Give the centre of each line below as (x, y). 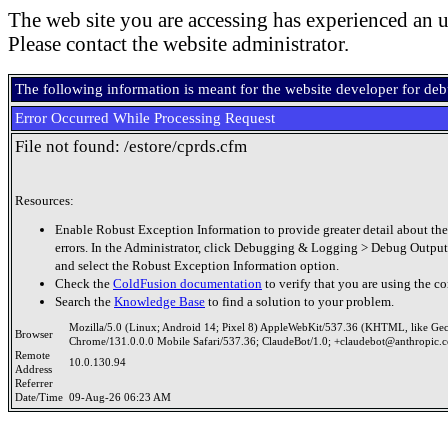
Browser (37, 334)
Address (36, 369)
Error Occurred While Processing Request (145, 118)
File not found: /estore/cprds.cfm (131, 146)
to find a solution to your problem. (299, 301)
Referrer (37, 383)
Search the (84, 301)
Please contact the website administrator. (178, 44)
